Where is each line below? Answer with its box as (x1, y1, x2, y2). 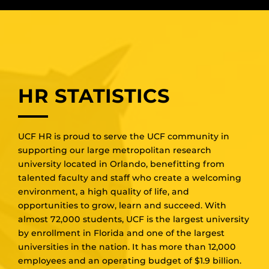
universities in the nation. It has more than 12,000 (18, 241, 236, 252)
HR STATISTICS (18, 83, 170, 107)
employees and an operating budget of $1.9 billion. (18, 255, 241, 266)
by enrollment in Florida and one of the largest (18, 227, 225, 238)
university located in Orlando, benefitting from (18, 158, 225, 169)
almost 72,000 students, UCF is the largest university (18, 213, 249, 225)
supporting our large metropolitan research (18, 144, 211, 156)
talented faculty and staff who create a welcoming (18, 172, 241, 183)
